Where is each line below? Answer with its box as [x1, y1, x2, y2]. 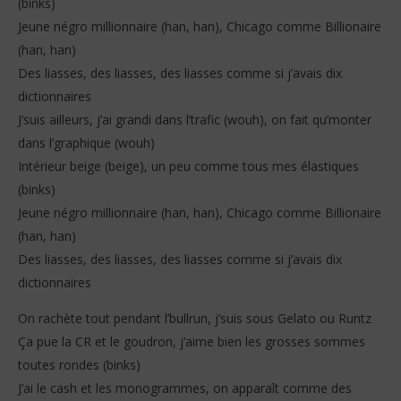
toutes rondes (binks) [18, 356, 141, 374]
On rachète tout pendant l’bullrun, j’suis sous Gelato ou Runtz [18, 310, 371, 328]
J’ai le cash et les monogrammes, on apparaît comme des [18, 380, 352, 397]
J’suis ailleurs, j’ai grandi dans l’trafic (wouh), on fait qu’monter [18, 111, 371, 129]
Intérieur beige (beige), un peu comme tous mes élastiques [18, 158, 359, 175]
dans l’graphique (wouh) [18, 134, 155, 152]
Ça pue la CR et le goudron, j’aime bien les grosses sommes [18, 333, 365, 351]
